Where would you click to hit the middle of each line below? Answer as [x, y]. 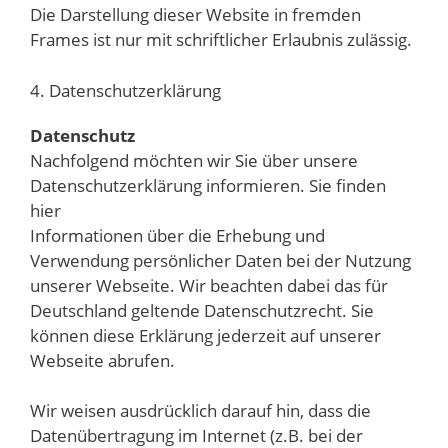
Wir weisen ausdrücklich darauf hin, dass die [200, 411]
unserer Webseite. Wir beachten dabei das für [209, 285]
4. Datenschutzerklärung [125, 90]
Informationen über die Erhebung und [177, 235]
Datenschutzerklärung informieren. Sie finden [208, 185]
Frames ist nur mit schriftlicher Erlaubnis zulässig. [221, 40]
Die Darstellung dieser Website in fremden [195, 15]
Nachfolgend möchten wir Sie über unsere [194, 160]
